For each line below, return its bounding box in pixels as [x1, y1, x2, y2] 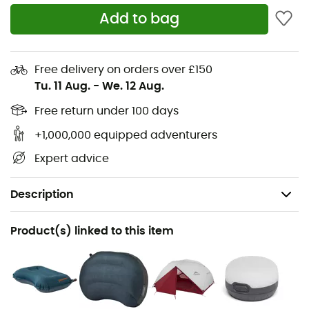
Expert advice [34, 153, 109, 165]
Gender [6, 268, 46, 280]
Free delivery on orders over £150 [34, 63, 212, 75]
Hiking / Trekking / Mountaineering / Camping [6, 234, 256, 246]
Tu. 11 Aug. [34, 80, 90, 92]
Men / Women [6, 285, 83, 297]
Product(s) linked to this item [10, 225, 174, 237]
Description [10, 188, 74, 200]
